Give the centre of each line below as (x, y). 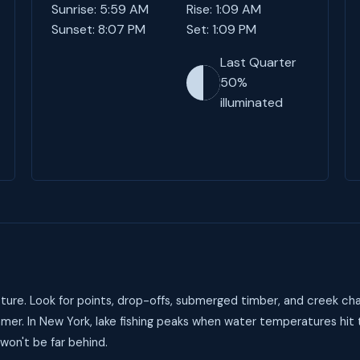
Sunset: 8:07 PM (98, 29)
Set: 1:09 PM (221, 29)
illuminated (251, 102)
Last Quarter (258, 62)
